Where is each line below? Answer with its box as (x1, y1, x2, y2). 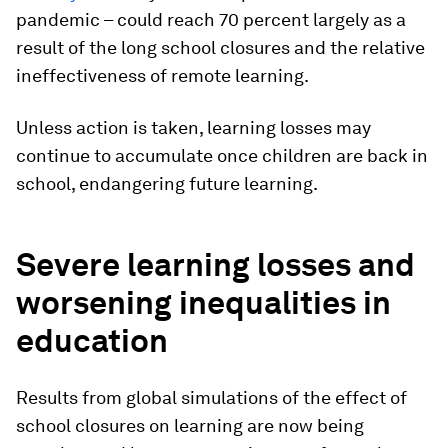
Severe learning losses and (16, 245, 415, 284)
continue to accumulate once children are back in (16, 145, 428, 166)
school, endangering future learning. (16, 173, 318, 194)
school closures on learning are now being (16, 415, 364, 436)
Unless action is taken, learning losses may (16, 117, 371, 138)
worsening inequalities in (16, 283, 391, 322)
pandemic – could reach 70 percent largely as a (16, 9, 406, 30)
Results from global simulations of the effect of (16, 387, 407, 408)
